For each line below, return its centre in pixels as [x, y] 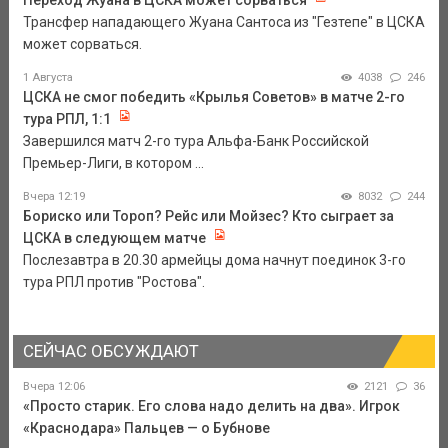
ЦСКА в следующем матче [114, 238]
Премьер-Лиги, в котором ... [113, 163]
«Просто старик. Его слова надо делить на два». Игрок [211, 406]
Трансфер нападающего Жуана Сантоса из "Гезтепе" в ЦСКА [223, 22]
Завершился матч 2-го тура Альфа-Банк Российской [195, 141]
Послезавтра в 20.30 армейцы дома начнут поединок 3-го [214, 260]
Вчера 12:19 [53, 197]
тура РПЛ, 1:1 [66, 119]
